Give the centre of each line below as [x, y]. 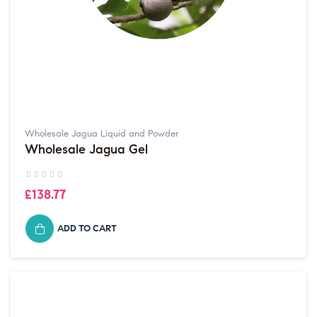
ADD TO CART [87, 228]
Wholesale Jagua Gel [86, 150]
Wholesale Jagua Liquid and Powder [102, 134]
